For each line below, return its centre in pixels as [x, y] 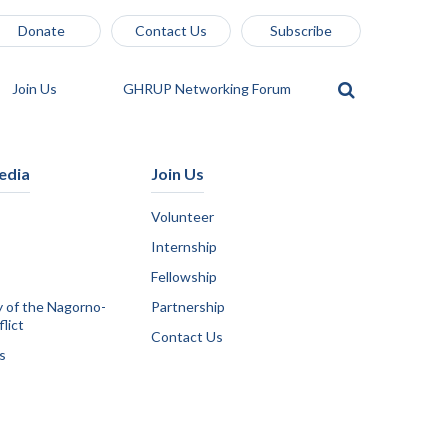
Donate [41, 30]
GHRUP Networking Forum [208, 88]
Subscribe [301, 30]
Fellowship [184, 276]
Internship [184, 246]
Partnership [188, 306]
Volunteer [182, 216]
